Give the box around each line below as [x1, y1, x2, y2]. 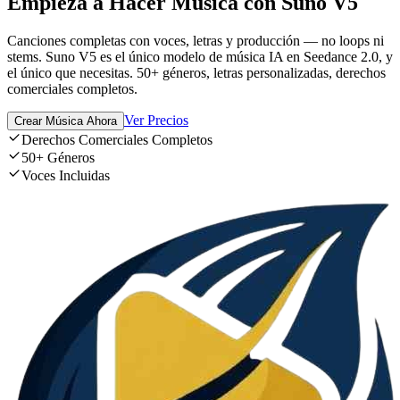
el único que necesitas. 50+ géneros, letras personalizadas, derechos [7, 65, 386, 81]
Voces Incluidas [21, 168, 110, 184]
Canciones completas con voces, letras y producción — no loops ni [7, 33, 384, 49]
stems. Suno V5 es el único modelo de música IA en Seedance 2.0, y [7, 49, 393, 65]
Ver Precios [124, 112, 188, 129]
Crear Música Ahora [14, 114, 117, 129]
